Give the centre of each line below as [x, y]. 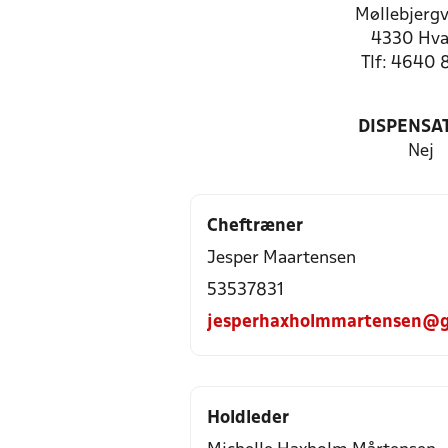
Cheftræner [255, 226]
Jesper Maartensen [281, 258]
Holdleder [248, 418]
